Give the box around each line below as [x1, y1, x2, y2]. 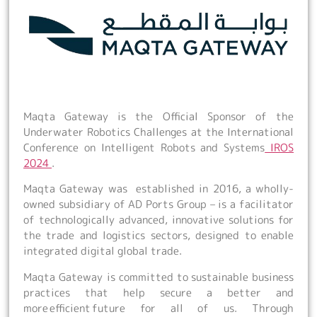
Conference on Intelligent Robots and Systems [23, 140, 265, 156]
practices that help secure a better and [23, 284, 294, 300]
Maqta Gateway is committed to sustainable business [23, 269, 294, 284]
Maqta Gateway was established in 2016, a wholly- [23, 181, 294, 197]
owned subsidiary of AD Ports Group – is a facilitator [23, 197, 294, 212]
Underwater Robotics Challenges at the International [23, 125, 294, 140]
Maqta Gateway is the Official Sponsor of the [23, 109, 294, 125]
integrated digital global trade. [23, 243, 182, 259]
